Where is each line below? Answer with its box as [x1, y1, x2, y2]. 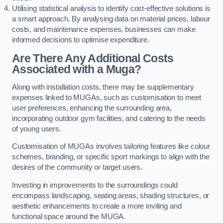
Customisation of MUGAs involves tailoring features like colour [12, 142, 210, 151]
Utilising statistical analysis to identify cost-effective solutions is [12, 4, 211, 13]
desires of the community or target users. [12, 163, 144, 172]
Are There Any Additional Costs [12, 52, 174, 65]
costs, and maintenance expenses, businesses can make [12, 25, 196, 34]
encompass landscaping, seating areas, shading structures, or [12, 191, 210, 200]
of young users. [12, 124, 61, 133]
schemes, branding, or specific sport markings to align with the [12, 153, 210, 161]
